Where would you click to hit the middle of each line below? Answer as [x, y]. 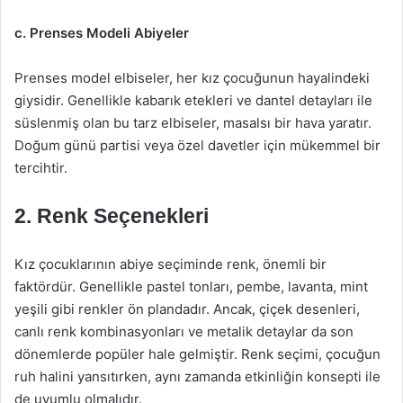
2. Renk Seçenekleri [112, 216]
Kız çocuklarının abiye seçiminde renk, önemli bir [170, 264]
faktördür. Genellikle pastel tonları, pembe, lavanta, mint [191, 287]
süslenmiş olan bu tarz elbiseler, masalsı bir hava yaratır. [193, 123]
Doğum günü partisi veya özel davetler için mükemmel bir [197, 145]
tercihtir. [41, 168]
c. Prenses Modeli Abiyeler [102, 33]
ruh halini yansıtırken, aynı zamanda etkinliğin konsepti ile [197, 376]
